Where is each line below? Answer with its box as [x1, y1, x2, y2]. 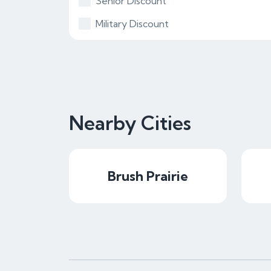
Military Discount [96, 18, 169, 30]
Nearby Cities [69, 111, 191, 135]
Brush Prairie [108, 168, 188, 184]
